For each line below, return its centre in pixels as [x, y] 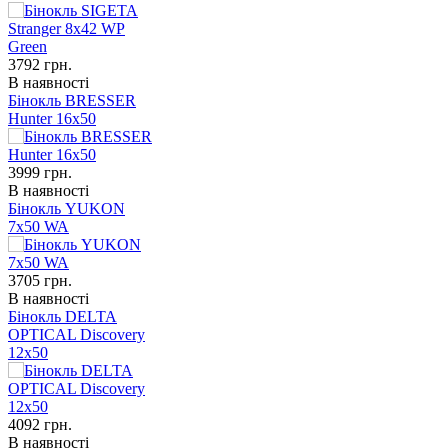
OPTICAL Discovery [76, 335]
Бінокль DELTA [62, 317]
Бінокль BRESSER [72, 101]
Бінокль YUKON [66, 209]
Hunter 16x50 [52, 119]
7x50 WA [38, 227]
